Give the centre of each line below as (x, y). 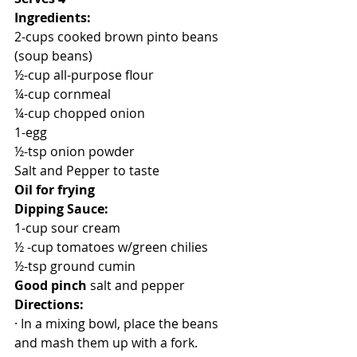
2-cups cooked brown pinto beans (118, 36)
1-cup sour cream (67, 228)
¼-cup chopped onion (80, 113)
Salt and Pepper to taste (87, 170)
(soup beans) (53, 55)
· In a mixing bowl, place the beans (118, 323)
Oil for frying (55, 189)
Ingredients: (53, 17)
